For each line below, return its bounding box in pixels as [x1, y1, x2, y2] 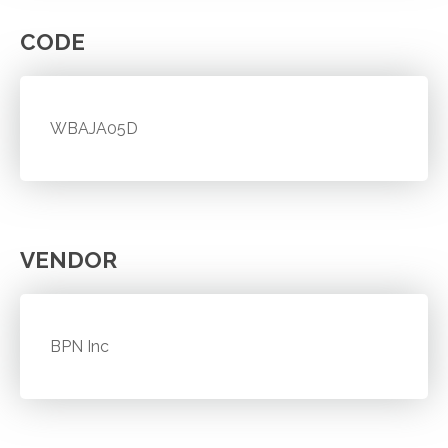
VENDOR [20, 246, 117, 273]
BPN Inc [50, 336, 110, 356]
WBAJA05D [50, 118, 139, 138]
